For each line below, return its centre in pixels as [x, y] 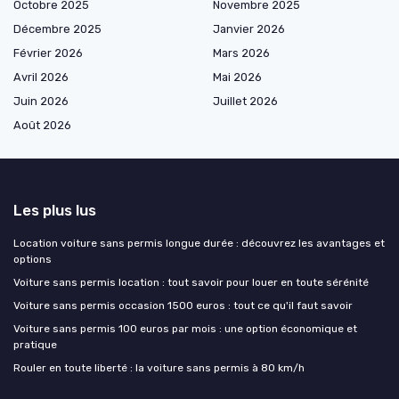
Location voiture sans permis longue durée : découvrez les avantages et [199, 243]
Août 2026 [42, 125]
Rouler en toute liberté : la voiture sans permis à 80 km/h [159, 367]
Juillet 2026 [245, 101]
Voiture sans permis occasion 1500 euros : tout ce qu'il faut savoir [183, 305]
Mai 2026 [237, 77]
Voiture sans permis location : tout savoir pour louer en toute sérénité [191, 282]
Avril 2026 [41, 77]
